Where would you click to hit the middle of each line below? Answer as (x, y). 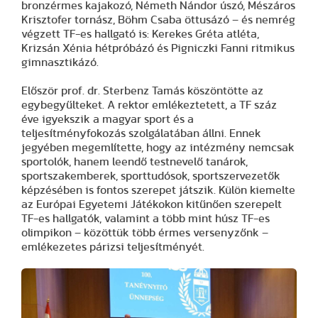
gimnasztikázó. (60, 63)
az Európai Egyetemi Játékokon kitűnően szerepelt (152, 205)
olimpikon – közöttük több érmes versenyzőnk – (145, 233)
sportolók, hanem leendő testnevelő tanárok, (135, 162)
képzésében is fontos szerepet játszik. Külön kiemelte (158, 191)
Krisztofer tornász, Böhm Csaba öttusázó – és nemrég (158, 20)
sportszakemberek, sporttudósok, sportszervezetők (151, 176)
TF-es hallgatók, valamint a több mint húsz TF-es (146, 219)
